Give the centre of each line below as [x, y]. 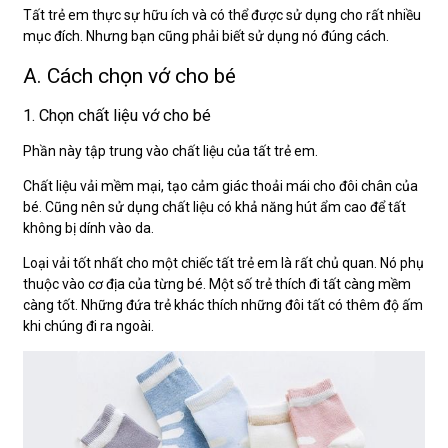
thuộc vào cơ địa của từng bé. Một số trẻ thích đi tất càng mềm [217, 283]
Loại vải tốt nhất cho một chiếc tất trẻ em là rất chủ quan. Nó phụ [223, 262]
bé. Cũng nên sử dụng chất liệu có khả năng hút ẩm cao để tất [214, 206]
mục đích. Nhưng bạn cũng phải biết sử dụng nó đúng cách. [206, 35]
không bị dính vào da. [88, 227]
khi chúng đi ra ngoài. [88, 325]
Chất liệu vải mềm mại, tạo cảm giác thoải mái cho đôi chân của [220, 185]
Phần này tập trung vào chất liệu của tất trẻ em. [170, 150]
